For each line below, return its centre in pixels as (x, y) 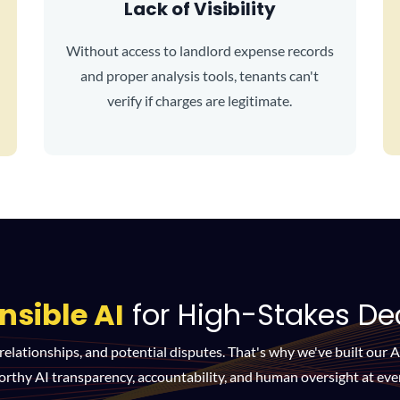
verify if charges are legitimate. (200, 100)
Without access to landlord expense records (200, 50)
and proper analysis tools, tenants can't (200, 75)
